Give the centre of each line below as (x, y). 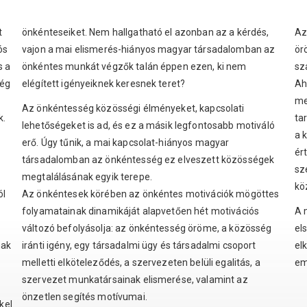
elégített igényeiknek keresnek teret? (104, 84)
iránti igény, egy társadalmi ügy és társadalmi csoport (139, 246)
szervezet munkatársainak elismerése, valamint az (135, 280)
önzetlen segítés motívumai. (85, 297)
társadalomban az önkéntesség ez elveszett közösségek (148, 160)
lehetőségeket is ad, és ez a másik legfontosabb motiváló (148, 126)
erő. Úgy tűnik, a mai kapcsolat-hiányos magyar (126, 143)
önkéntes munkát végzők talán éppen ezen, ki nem (134, 67)
